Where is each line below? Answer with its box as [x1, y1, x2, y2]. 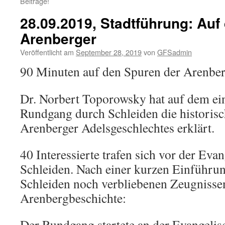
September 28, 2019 [76, 47, 142, 57]
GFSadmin [157, 47, 192, 57]
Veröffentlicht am [20, 47, 74, 57]
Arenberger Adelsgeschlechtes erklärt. [20, 119, 214, 136]
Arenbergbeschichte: [20, 189, 126, 206]
